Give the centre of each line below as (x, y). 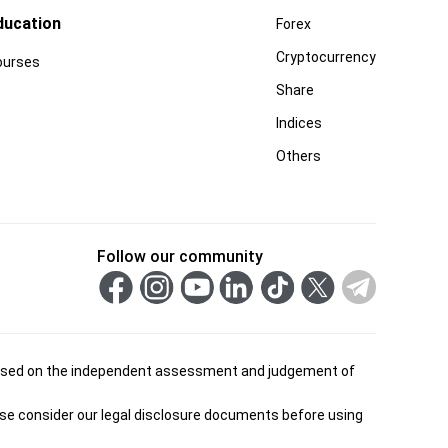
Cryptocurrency (326, 56)
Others (298, 155)
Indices (299, 122)
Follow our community (180, 256)
